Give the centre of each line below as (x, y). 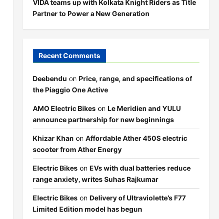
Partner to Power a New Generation (91, 13)
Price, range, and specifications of (135, 78)
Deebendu (50, 78)
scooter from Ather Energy (77, 149)
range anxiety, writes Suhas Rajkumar (95, 179)
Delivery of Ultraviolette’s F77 (137, 198)
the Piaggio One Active (70, 90)
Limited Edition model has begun (87, 209)
